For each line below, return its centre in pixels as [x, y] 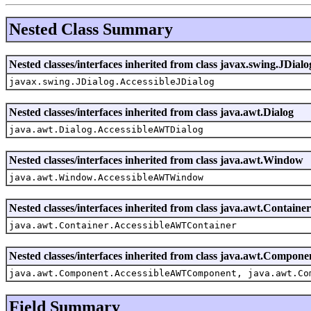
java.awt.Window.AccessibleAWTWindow [106, 177]
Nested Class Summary [91, 29]
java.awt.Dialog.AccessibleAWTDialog [106, 129]
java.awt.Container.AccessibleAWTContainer [123, 225]
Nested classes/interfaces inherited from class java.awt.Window [156, 160]
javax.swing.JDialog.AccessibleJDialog [112, 81]
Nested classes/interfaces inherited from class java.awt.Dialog [151, 112]
